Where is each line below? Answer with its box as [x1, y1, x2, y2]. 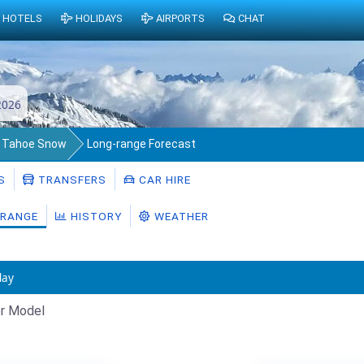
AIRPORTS [155, 12, 204, 25]
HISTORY [67, 209, 122, 223]
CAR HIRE [136, 172, 191, 186]
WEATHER [151, 209, 209, 223]
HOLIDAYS [75, 12, 122, 25]
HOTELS [2, 12, 42, 25]
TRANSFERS [35, 172, 106, 186]
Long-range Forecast [87, 136, 196, 150]
